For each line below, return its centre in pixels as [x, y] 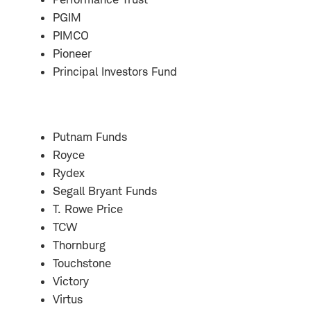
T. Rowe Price [88, 209]
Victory [71, 281]
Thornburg [79, 245]
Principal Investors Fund [115, 71]
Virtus [68, 299]
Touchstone [82, 263]
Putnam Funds [90, 136]
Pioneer [72, 53]
